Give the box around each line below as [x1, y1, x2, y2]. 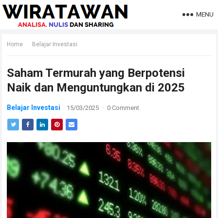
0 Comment [107, 104, 140, 111]
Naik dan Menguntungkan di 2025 [7, 81, 185, 94]
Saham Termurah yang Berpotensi [7, 66, 185, 80]
